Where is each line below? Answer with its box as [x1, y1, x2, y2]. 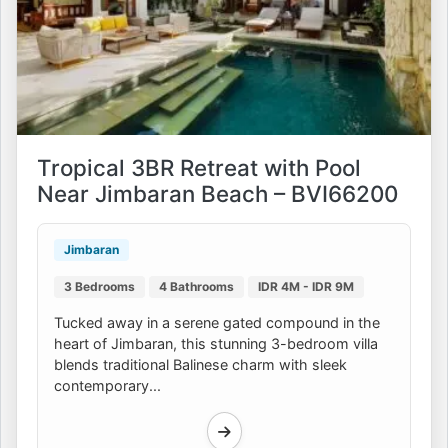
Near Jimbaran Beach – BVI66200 [37, 180, 398, 208]
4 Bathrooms [159, 279, 234, 295]
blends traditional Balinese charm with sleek [54, 356, 347, 374]
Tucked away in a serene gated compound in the [54, 314, 380, 332]
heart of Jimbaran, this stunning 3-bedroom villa [54, 335, 378, 353]
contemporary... [54, 377, 161, 395]
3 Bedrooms [64, 279, 135, 295]
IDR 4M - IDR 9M [258, 279, 354, 295]
